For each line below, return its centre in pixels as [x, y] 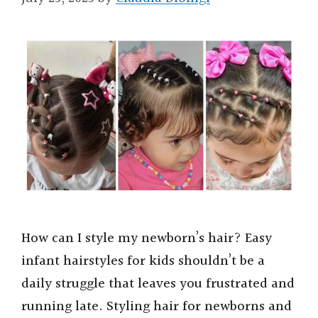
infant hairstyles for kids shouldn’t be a [143, 261]
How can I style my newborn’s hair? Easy [147, 238]
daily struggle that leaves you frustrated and [158, 284]
